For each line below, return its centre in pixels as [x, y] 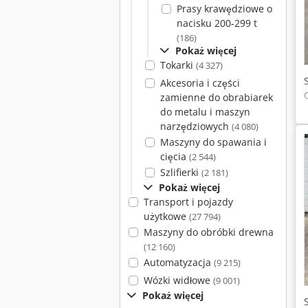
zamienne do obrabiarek [216, 97]
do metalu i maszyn [205, 112]
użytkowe [166, 216]
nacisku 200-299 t [217, 23]
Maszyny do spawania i [213, 142]
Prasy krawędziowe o [224, 9]
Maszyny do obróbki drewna [208, 232]
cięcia [174, 156]
